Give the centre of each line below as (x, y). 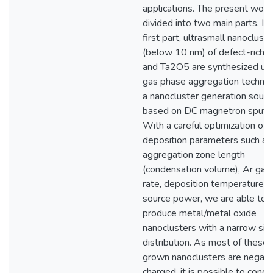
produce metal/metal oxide (200, 213)
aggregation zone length (194, 155)
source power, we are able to (204, 199)
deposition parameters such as (207, 140)
